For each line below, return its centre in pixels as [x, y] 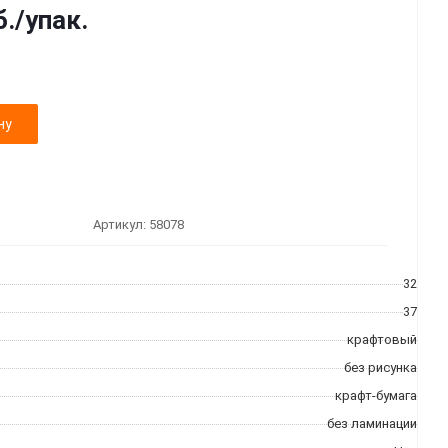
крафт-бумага [376, 395]
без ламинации [372, 423]
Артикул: [119, 224]
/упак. [51, 20]
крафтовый [382, 339]
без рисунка [380, 367]
